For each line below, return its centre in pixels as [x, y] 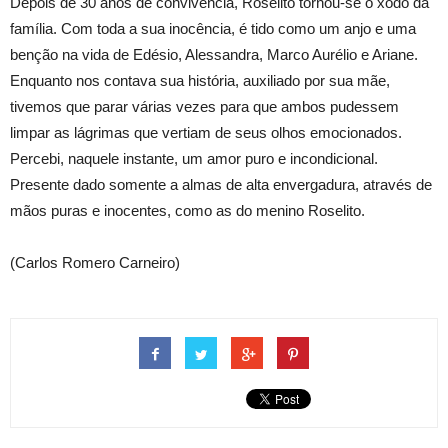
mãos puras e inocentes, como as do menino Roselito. [187, 211]
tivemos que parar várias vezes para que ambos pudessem [204, 107]
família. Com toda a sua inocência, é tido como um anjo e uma [213, 29]
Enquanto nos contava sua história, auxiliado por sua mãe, [200, 81]
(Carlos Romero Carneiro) [95, 263]
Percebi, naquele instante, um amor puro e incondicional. [194, 159]
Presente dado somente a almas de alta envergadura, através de [221, 185]
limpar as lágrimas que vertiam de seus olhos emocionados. [206, 133]
